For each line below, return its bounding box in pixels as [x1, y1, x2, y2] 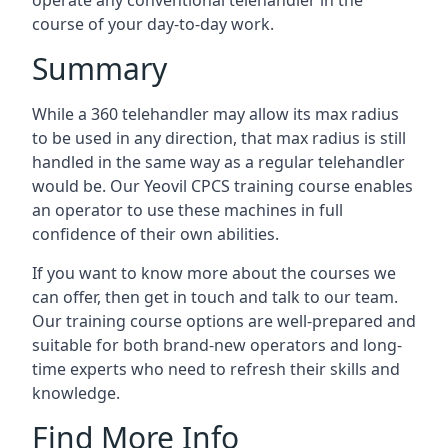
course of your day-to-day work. [32, 13, 274, 35]
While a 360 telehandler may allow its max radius [32, 103, 399, 125]
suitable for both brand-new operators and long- [32, 334, 402, 356]
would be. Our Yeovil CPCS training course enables [32, 175, 413, 197]
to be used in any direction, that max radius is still [32, 127, 406, 149]
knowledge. [32, 382, 120, 404]
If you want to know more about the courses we [32, 262, 396, 284]
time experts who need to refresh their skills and [32, 358, 400, 380]
